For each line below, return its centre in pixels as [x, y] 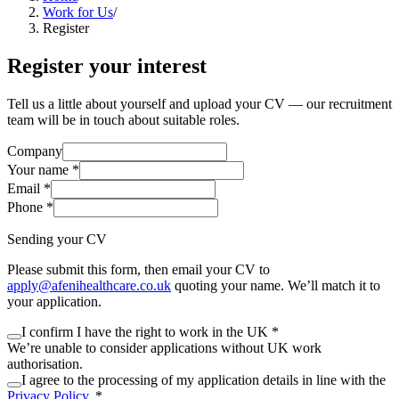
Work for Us [78, 12]
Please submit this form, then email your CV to [138, 269]
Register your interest [107, 65]
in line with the [342, 379]
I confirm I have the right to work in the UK [147, 331]
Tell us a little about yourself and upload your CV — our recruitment [199, 103]
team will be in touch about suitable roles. [123, 119]
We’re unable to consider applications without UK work [164, 347]
